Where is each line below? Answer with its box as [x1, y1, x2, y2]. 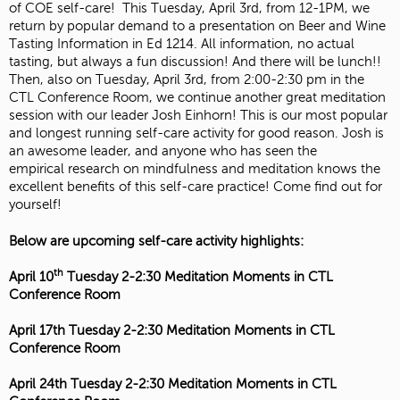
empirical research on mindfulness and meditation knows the [9, 162, 380, 177]
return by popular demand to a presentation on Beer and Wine [9, 19, 386, 34]
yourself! [9, 197, 83, 212]
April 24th [9, 377, 71, 392]
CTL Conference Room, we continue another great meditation [9, 90, 386, 105]
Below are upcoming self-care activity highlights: [9, 233, 304, 248]
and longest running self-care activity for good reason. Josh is [9, 126, 384, 141]
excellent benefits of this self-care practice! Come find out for [9, 179, 382, 195]
